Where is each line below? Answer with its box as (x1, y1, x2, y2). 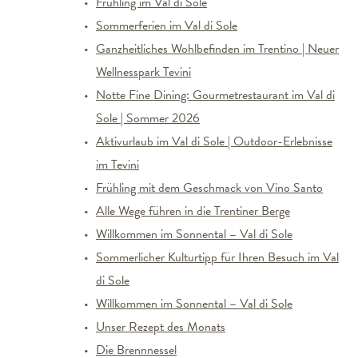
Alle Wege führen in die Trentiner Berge (96, 201, 290, 221)
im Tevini (96, 155, 139, 174)
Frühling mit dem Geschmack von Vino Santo (96, 178, 323, 197)
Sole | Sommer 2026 (96, 109, 200, 128)
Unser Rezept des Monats (96, 317, 225, 336)
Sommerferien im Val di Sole (96, 16, 237, 35)
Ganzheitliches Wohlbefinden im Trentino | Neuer (96, 39, 339, 58)
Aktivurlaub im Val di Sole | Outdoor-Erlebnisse (96, 132, 332, 151)
